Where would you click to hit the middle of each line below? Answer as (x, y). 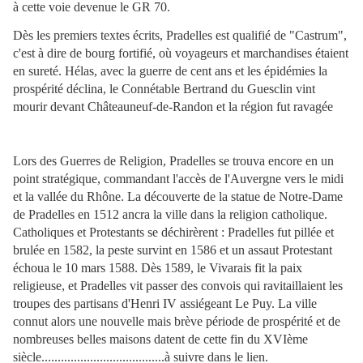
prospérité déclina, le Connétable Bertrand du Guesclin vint (164, 88)
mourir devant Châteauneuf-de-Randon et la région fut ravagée (173, 106)
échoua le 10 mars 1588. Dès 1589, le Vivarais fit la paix (158, 267)
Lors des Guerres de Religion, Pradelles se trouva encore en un (173, 160)
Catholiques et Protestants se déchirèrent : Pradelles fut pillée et (173, 232)
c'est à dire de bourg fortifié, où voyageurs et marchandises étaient (181, 53)
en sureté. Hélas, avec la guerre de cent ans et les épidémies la (170, 70)
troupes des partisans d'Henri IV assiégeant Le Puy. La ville (165, 303)
